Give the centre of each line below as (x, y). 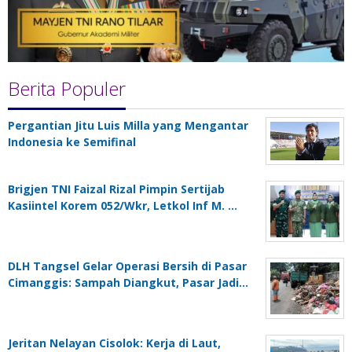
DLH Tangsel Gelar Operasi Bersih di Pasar (127, 266)
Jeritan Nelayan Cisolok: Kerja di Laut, (114, 343)
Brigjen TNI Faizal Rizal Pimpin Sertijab (116, 189)
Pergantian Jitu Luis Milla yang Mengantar (128, 126)
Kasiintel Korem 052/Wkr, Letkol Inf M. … (123, 205)
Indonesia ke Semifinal (72, 142)
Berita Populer (67, 89)
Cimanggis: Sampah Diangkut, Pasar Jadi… (128, 282)
